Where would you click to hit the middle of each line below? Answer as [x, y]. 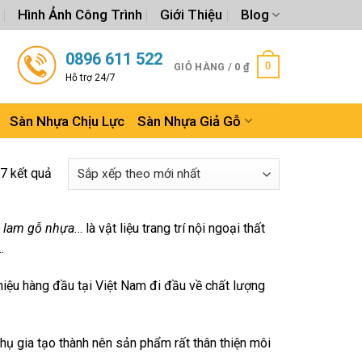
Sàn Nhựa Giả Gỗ [189, 121]
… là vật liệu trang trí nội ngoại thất [169, 228]
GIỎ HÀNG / [204, 66]
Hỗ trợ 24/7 [91, 77]
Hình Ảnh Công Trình [80, 15]
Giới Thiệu [192, 15]
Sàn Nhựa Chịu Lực [67, 121]
